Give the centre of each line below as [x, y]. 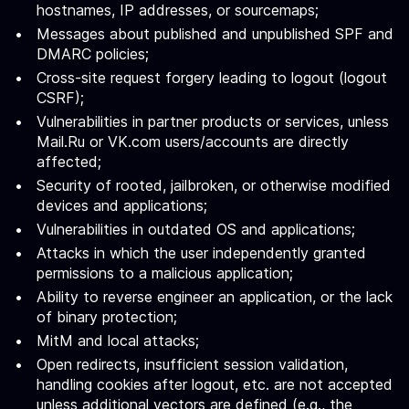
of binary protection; [107, 317]
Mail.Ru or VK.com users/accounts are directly [193, 142]
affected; [69, 162]
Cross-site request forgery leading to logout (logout [212, 78]
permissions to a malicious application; [165, 273]
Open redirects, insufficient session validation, [192, 364]
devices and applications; [122, 205]
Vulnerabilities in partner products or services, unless [213, 121]
